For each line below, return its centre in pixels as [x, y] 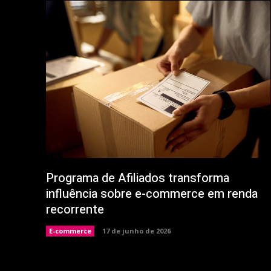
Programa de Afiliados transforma [138, 178]
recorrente [75, 209]
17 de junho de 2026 [136, 230]
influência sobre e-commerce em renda [152, 194]
